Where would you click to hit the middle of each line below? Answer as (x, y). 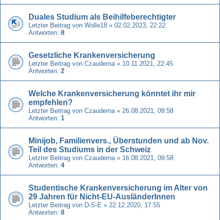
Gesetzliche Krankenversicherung (92, 55)
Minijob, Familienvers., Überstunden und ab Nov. (119, 140)
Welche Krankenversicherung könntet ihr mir (112, 93)
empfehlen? (51, 102)
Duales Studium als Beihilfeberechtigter (102, 17)
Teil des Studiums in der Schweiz (90, 149)
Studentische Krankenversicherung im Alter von (118, 188)
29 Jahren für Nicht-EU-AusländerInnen (102, 196)
